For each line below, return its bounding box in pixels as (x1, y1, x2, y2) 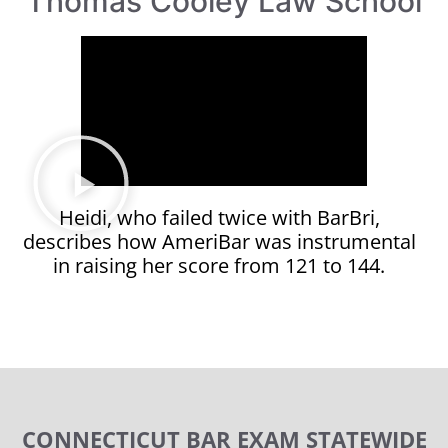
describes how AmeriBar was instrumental (22, 227, 416, 255)
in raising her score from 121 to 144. (53, 251, 385, 279)
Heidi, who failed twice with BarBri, (58, 203, 380, 231)
